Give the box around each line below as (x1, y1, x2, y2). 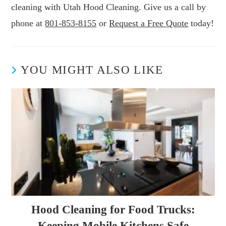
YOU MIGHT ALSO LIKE (20, 64, 163, 77)
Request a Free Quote (109, 18, 189, 29)
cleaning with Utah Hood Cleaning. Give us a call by (11, 2, 206, 13)
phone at (11, 18, 45, 29)
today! (188, 18, 214, 29)
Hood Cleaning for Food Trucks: (31, 203, 195, 216)
